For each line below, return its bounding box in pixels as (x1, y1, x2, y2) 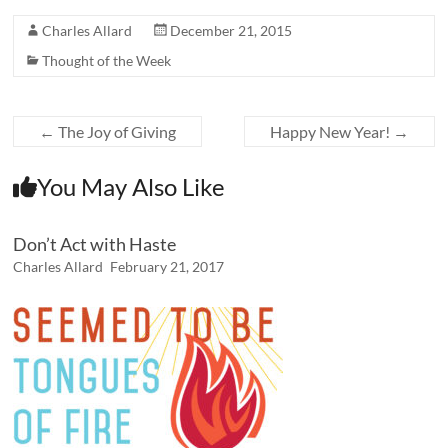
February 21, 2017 (110, 258, 225, 275)
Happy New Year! (269, 122, 393, 141)
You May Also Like (37, 172, 226, 201)
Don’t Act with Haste (13, 233, 177, 255)
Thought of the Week (42, 52, 172, 69)
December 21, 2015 (170, 22, 293, 39)
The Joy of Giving (55, 122, 177, 141)
